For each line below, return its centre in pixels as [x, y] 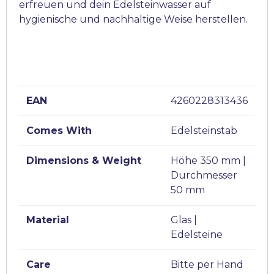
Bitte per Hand [207, 265]
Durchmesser [204, 176]
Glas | [184, 220]
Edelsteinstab [204, 131]
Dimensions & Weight [84, 161]
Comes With [59, 131]
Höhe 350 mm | [208, 161]
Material [48, 220]
